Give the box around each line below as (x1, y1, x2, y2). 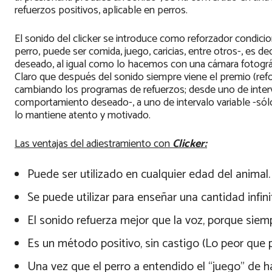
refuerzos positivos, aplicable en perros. (15, 1, 188, 20)
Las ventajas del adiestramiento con (15, 135, 172, 154)
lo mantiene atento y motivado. (15, 106, 151, 125)
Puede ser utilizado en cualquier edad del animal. (27, 165, 270, 185)
